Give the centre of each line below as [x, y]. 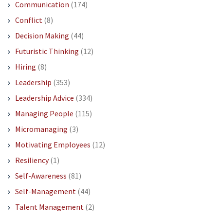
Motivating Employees [53, 145]
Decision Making [42, 36]
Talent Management [49, 207]
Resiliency [32, 160]
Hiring [25, 67]
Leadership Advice [44, 98]
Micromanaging [41, 129]
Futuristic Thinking [47, 51]
